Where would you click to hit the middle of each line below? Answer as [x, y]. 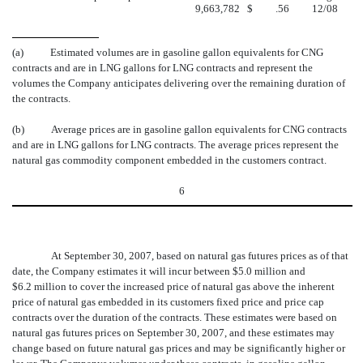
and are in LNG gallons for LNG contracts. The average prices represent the [175, 144]
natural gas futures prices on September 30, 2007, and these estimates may [173, 332]
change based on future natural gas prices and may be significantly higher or [179, 348]
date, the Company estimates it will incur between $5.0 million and [159, 271]
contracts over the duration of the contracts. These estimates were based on [175, 317]
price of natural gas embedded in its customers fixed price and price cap [168, 301]
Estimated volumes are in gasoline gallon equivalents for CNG [187, 52]
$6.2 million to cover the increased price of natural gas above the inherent [173, 286]
